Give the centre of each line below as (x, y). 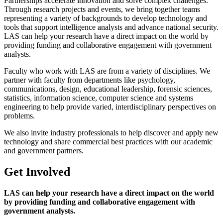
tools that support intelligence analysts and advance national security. (111, 27)
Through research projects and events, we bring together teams (102, 9)
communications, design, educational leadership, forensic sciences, (108, 89)
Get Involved (37, 171)
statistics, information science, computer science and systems (99, 98)
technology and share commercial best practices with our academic (108, 141)
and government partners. (44, 150)
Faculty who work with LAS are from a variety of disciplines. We (107, 71)
